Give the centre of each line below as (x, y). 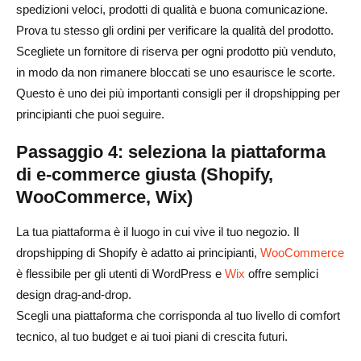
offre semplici (282, 273)
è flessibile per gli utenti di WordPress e (120, 273)
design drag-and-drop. (74, 294)
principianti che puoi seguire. (90, 114)
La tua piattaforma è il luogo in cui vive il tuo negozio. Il (158, 231)
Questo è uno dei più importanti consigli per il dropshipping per (178, 93)
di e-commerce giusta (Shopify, (145, 174)
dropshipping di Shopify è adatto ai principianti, (138, 252)
